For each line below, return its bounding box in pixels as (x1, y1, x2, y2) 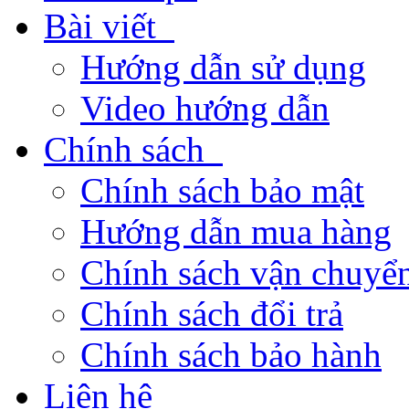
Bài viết (44, 5, 165, 46)
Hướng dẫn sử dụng (80, 47, 366, 87)
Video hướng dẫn (80, 88, 330, 128)
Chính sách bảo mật (80, 170, 364, 210)
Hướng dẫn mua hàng (80, 211, 392, 251)
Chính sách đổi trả (80, 293, 343, 333)
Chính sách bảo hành (80, 334, 382, 374)
